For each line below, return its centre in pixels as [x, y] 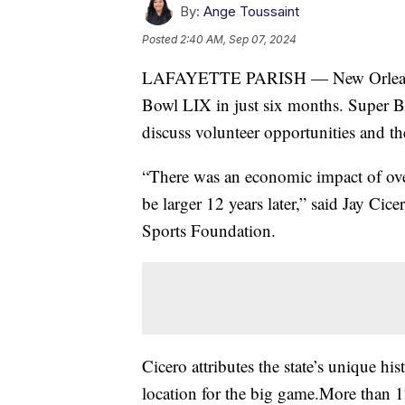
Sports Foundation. [209, 231]
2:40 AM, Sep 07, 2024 [238, 40]
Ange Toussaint [251, 12]
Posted [161, 40]
